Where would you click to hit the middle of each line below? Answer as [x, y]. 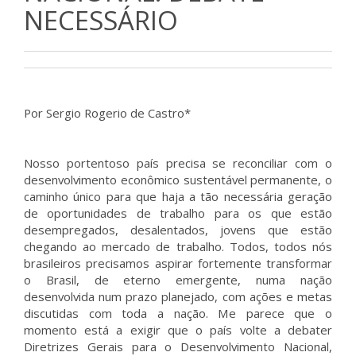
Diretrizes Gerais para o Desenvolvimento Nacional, [178, 346]
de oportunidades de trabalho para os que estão [178, 213]
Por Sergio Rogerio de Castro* [107, 113]
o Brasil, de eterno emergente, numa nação [178, 280]
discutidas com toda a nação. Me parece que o [178, 313]
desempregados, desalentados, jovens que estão [178, 230]
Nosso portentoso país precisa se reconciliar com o [178, 163]
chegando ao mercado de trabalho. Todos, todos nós [178, 246]
